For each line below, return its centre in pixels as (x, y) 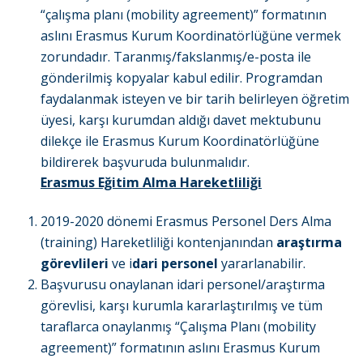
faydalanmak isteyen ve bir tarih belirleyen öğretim (195, 99)
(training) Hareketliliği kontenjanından (158, 243)
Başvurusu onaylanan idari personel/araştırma (183, 285)
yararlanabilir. (262, 264)
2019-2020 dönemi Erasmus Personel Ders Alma (186, 222)
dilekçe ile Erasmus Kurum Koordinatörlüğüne (180, 141)
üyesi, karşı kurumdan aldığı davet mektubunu (181, 120)
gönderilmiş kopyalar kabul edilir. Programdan (181, 78)
